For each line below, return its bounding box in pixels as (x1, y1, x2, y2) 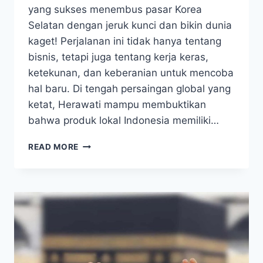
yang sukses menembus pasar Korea (28, 4, 202, 16)
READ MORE (28, 142, 79, 152)
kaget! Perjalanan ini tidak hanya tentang (28, 35, 221, 48)
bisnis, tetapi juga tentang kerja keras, (28, 51, 208, 63)
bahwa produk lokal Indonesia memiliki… (28, 114, 219, 127)
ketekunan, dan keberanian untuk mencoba (28, 67, 234, 79)
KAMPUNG (78, 151, 122, 161)
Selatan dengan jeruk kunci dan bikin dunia (28, 19, 232, 32)
